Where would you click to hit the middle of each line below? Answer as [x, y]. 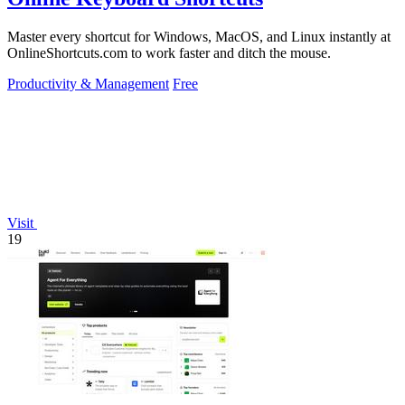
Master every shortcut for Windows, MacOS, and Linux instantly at [199, 36]
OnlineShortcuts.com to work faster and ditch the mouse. [169, 52]
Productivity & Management [88, 83]
